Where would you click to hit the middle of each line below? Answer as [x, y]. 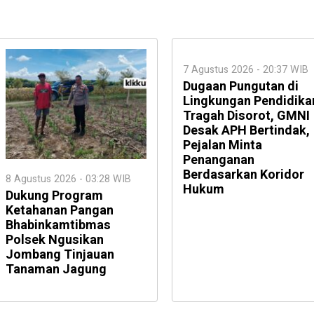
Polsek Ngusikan [55, 240]
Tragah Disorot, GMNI [246, 116]
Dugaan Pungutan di [241, 86]
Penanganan [219, 160]
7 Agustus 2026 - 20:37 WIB [246, 69]
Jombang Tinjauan [60, 254]
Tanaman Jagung [56, 269]
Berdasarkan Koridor [244, 175]
